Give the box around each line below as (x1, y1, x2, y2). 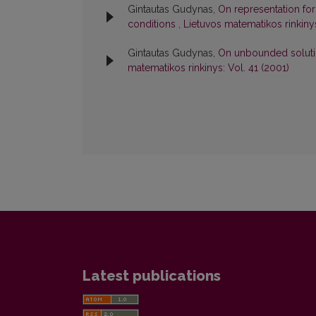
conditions (128, 18, 178, 30)
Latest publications (83, 267, 221, 285)
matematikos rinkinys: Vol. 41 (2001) (128, 62, 289, 74)
